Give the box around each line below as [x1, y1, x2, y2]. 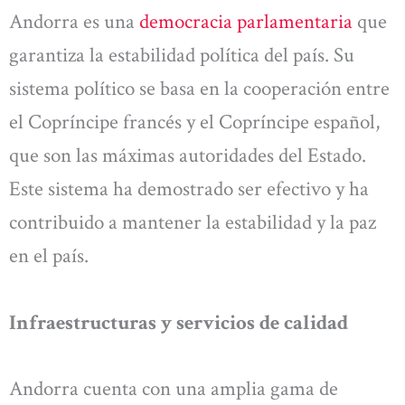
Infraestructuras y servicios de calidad [9, 308, 348, 336]
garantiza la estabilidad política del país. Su [9, 42, 354, 70]
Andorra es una [9, 8, 139, 36]
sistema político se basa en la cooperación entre [9, 75, 390, 103]
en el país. [9, 242, 89, 270]
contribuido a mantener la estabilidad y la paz [9, 209, 376, 237]
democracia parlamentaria [139, 8, 353, 36]
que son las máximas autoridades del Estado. [9, 142, 366, 170]
